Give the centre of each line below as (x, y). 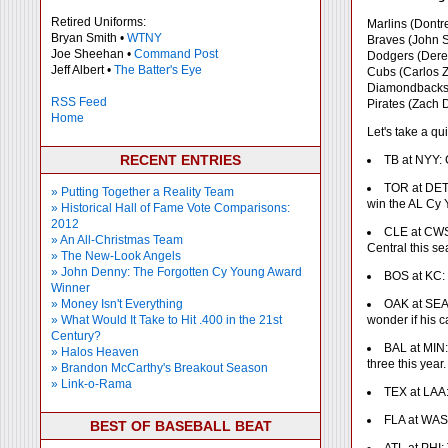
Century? (76, 336)
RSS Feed (79, 102)
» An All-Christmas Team (117, 240)
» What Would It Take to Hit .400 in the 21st (166, 320)
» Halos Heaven (95, 352)
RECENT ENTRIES (180, 160)
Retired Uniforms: (98, 22)
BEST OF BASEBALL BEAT (180, 426)
